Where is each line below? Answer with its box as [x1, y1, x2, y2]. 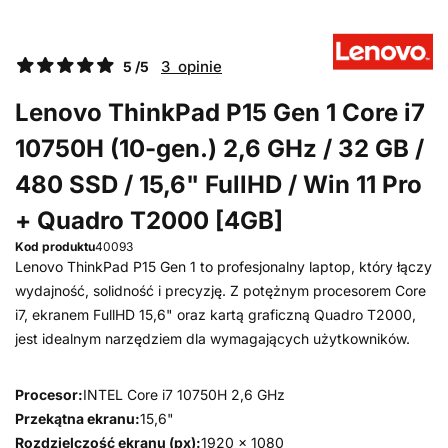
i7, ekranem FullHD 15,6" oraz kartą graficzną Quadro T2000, [15, 306, 416, 323]
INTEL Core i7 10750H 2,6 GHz [83, 386, 285, 403]
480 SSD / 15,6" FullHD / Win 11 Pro [15, 170, 422, 199]
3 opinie [161, 57, 222, 76]
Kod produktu [15, 239, 95, 254]
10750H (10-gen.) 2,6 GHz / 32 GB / [15, 134, 424, 163]
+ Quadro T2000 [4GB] [15, 206, 283, 235]
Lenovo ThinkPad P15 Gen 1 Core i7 [15, 98, 425, 127]
